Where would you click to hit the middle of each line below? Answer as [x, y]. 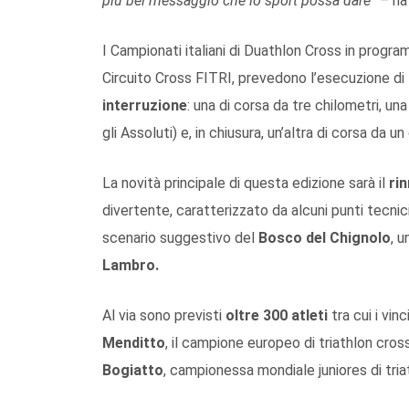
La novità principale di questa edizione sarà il [246, 183]
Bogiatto [133, 370]
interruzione [145, 105]
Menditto [134, 342]
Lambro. [131, 265]
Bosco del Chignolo [325, 237]
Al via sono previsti [164, 315]
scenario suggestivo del [180, 237]
